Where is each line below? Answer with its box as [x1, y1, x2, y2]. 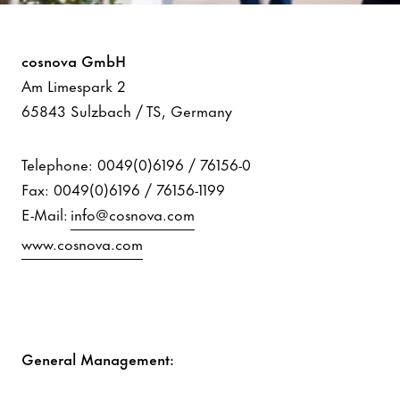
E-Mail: [21, 201, 71, 225]
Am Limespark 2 [21, 72, 130, 96]
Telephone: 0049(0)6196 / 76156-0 [21, 151, 255, 175]
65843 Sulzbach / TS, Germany [21, 97, 232, 121]
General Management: [21, 346, 174, 370]
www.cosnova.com [21, 230, 143, 254]
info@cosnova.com [71, 201, 195, 225]
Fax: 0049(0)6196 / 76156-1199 [21, 176, 229, 200]
